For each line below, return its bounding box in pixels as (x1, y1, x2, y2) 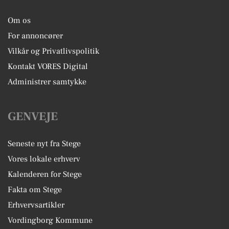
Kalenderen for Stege (8, 169, 82, 179)
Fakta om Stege (8, 185, 62, 195)
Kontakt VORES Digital (8, 61, 88, 72)
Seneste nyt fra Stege (8, 139, 81, 149)
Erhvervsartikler (8, 200, 64, 210)
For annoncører (8, 31, 63, 41)
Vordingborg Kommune (8, 215, 93, 225)
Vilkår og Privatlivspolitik (8, 46, 99, 56)
